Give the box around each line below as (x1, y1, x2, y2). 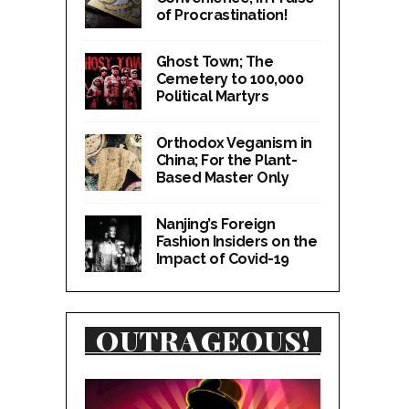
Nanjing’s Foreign (155, 215, 276, 233)
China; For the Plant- (155, 151, 298, 169)
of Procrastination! (155, 5, 288, 24)
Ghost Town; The (155, 52, 274, 70)
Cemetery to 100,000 (155, 69, 304, 88)
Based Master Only (155, 168, 289, 186)
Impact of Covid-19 (155, 249, 289, 267)
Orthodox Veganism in (155, 133, 312, 152)
